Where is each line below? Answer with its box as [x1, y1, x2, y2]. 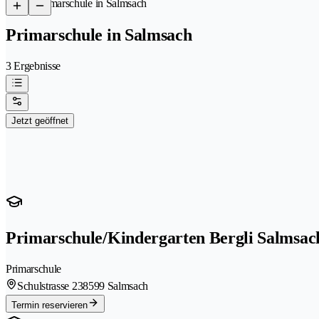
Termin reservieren [11, 299, 88, 310]
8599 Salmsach [83, 279, 149, 292]
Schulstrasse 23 [17, 279, 83, 292]
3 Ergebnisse [6, 59, 61, 72]
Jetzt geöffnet [11, 115, 68, 126]
